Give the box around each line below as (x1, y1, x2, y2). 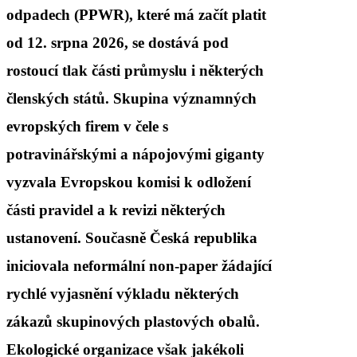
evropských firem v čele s (6, 117, 168, 135)
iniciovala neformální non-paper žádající (6, 257, 272, 274)
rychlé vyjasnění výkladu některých (6, 284, 239, 302)
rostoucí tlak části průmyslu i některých (6, 61, 264, 79)
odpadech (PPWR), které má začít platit (6, 6, 266, 23)
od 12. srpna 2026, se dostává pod (6, 33, 229, 51)
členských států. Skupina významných (6, 89, 257, 107)
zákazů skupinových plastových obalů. (6, 312, 260, 330)
